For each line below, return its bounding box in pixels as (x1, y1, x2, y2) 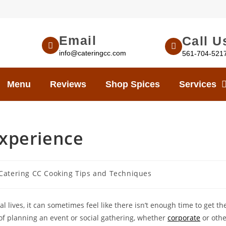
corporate (167, 213, 201, 222)
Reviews (50, 79, 86, 89)
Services (179, 79, 216, 89)
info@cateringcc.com (59, 48, 126, 57)
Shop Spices (105, 79, 160, 89)
